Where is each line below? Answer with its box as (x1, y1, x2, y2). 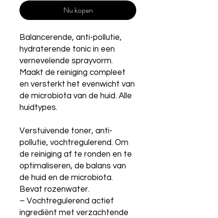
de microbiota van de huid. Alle (19, 91, 132, 100)
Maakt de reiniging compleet (19, 68, 126, 77)
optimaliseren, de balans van (19, 161, 126, 170)
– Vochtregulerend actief (19, 196, 114, 205)
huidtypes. (19, 103, 57, 112)
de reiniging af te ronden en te (19, 149, 132, 159)
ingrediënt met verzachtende (19, 208, 128, 217)
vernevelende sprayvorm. (19, 56, 113, 65)
